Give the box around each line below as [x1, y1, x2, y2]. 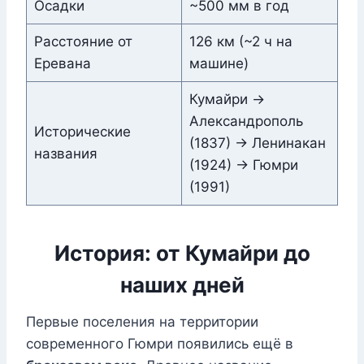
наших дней [119, 272, 245, 298]
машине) [188, 55, 249, 72]
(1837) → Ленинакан [188, 135, 326, 152]
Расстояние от [33, 33, 132, 50]
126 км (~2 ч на [188, 33, 292, 50]
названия [33, 145, 97, 162]
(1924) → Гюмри [188, 157, 298, 174]
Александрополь [188, 113, 303, 130]
